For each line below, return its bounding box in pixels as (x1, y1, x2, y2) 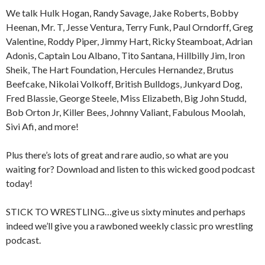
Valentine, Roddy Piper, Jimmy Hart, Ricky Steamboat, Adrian (6, 35, 253, 47)
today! (6, 177, 33, 189)
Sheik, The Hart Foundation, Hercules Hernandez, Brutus (6, 64, 234, 76)
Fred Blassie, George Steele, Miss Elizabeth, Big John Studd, (6, 92, 246, 104)
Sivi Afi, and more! (6, 121, 79, 132)
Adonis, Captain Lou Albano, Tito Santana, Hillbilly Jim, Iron (6, 50, 245, 62)
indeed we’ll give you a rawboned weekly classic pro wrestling (6, 220, 253, 232)
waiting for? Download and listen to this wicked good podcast (6, 163, 255, 175)
